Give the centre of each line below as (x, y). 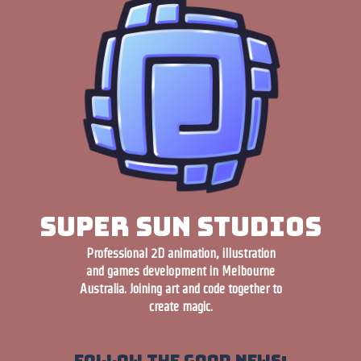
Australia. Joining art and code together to (180, 289)
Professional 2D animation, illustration (180, 254)
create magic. (180, 307)
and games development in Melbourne (180, 272)
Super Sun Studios (180, 227)
